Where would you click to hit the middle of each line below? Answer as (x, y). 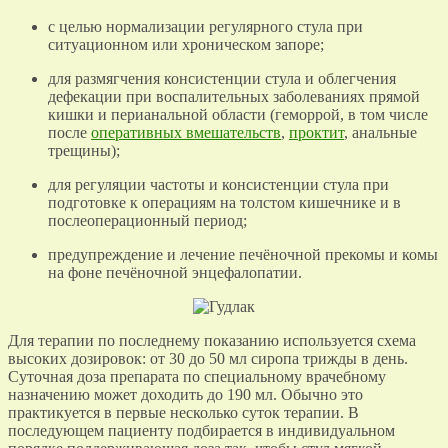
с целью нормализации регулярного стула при (205, 26)
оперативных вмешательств (186, 132)
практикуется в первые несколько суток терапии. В (183, 412)
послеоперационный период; (147, 220)
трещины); (84, 150)
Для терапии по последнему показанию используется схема (212, 340)
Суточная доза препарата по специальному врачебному (197, 376)
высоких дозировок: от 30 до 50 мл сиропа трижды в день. (208, 358)
